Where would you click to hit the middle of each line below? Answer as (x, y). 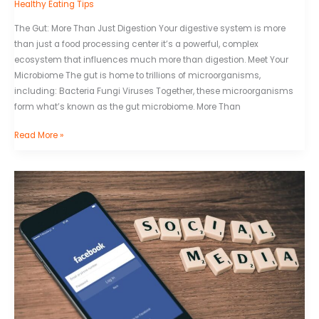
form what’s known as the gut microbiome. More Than (127, 107)
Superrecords (41, 178)
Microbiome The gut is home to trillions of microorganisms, (137, 76)
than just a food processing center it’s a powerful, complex (136, 45)
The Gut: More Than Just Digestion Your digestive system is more (150, 29)
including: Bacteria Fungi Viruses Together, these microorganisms (154, 91)
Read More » (39, 136)
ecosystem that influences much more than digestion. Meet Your (151, 60)
